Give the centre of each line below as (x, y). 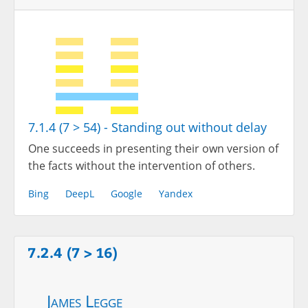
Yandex (176, 193)
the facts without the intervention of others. (142, 165)
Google (126, 193)
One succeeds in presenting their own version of (153, 148)
